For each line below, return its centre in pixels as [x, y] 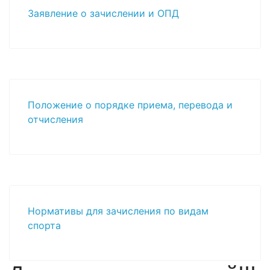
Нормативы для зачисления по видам [118, 211]
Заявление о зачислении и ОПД [103, 13]
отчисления [55, 119]
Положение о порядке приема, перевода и [130, 105]
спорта [44, 225]
